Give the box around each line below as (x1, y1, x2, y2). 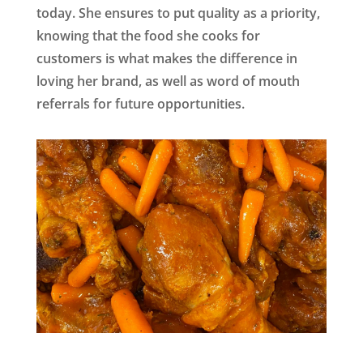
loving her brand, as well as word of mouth (36, 71, 300, 90)
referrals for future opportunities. (36, 94, 245, 113)
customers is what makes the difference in (36, 49, 297, 67)
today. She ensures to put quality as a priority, (36, 3, 320, 22)
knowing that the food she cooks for (36, 26, 260, 45)
